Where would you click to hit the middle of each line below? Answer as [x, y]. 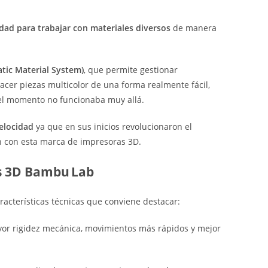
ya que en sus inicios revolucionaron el [113, 127]
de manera [194, 28]
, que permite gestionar [131, 70]
